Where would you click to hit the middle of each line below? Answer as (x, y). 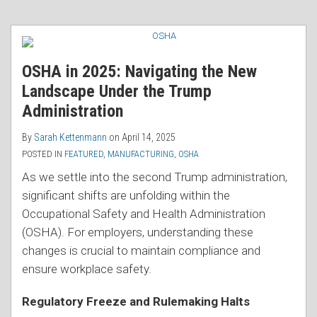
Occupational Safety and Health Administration (144, 213)
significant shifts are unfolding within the (126, 195)
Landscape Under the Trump (117, 91)
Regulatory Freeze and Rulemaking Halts (136, 301)
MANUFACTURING (141, 154)
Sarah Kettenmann (70, 137)
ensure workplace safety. (87, 269)
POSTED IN (43, 154)
